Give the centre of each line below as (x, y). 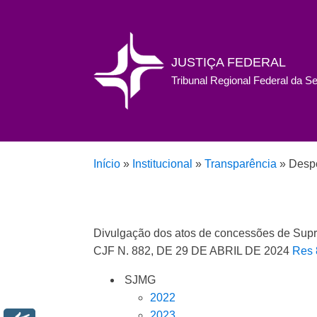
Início (107, 164)
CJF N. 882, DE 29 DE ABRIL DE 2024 (193, 251)
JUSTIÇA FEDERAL (229, 62)
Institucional (162, 164)
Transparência (241, 164)
